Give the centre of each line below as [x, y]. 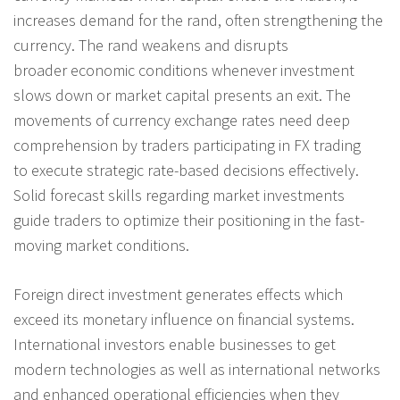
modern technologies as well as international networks [197, 369]
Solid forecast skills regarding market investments [179, 195]
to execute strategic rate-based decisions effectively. [186, 170]
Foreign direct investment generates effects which [178, 294]
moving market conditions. [101, 245]
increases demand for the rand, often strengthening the [198, 20]
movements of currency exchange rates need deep [182, 120]
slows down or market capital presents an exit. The [182, 95]
